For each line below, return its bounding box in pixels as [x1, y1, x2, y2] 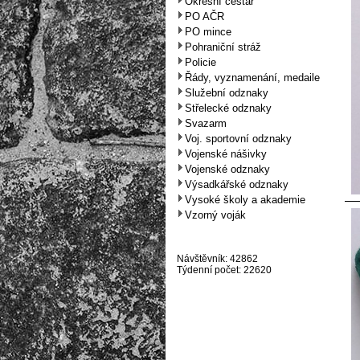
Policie [184, 56, 216, 68]
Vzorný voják [184, 209, 246, 221]
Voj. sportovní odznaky [184, 133, 292, 145]
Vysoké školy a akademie [184, 194, 305, 206]
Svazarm [184, 117, 227, 129]
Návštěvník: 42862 [176, 253, 258, 264]
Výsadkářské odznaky [184, 178, 288, 190]
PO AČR [184, 10, 224, 22]
